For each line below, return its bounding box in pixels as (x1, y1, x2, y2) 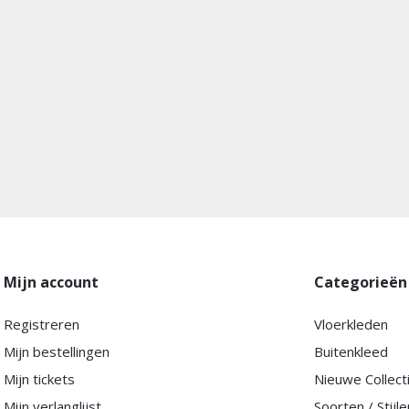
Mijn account (3, 272, 99, 292)
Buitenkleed (314, 342, 389, 361)
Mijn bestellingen (3, 342, 110, 361)
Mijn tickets (3, 370, 75, 388)
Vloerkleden (314, 315, 389, 333)
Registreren (3, 315, 79, 333)
